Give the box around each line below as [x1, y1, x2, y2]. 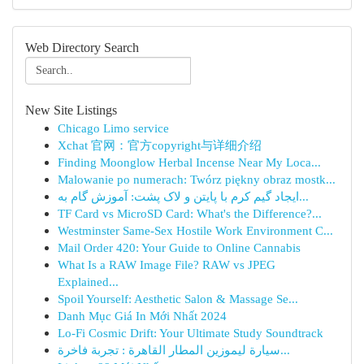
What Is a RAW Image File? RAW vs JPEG [58, 258, 275, 271]
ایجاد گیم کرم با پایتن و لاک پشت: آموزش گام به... [299, 189, 309, 203]
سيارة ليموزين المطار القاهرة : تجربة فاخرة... [280, 343, 290, 357]
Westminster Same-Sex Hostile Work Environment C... [58, 223, 333, 237]
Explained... [58, 275, 119, 288]
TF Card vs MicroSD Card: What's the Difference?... [58, 206, 322, 220]
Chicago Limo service [58, 121, 169, 135]
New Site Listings [25, 103, 117, 117]
